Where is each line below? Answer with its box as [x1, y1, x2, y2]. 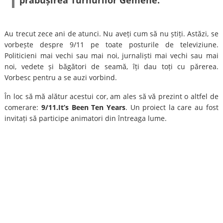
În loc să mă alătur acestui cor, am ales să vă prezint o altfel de [4, 92, 219, 101]
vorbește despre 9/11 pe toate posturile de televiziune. [4, 40, 219, 49]
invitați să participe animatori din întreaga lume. [4, 113, 167, 123]
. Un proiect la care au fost [125, 103, 219, 112]
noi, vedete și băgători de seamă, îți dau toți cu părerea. [4, 62, 219, 71]
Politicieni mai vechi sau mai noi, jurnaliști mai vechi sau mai [4, 51, 219, 60]
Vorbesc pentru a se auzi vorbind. [4, 73, 117, 82]
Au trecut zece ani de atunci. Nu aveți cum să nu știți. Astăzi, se [4, 29, 219, 38]
